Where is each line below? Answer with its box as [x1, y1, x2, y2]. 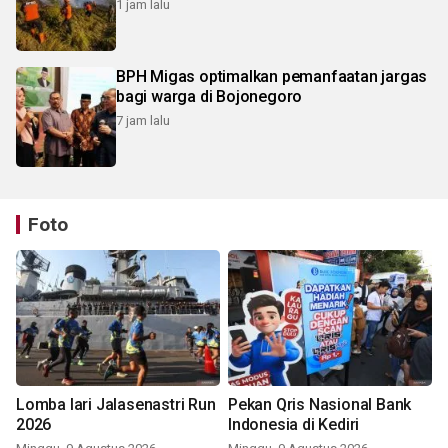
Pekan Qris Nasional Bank [228, 394, 412, 414]
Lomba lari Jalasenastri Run [16, 394, 216, 414]
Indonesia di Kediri [228, 414, 360, 434]
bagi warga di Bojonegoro [116, 86, 303, 106]
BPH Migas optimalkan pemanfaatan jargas [116, 66, 428, 86]
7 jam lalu [116, 112, 170, 128]
